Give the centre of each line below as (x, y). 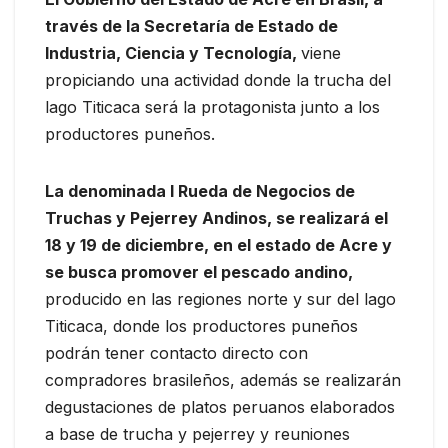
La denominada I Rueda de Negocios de (200, 191)
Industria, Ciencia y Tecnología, (173, 53)
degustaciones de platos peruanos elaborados (220, 407)
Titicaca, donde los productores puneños (201, 326)
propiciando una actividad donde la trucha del (218, 80)
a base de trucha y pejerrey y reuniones (197, 434)
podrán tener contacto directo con (176, 353)
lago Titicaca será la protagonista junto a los (212, 107)
